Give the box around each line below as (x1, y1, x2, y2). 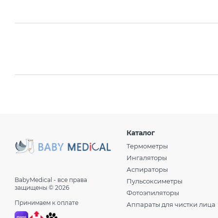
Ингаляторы (127, 154, 167, 162)
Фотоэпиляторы (127, 189, 179, 197)
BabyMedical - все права (15, 176, 87, 183)
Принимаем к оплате (15, 199, 78, 206)
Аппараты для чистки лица (127, 200, 216, 208)
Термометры (127, 142, 168, 150)
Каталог (127, 128, 155, 137)
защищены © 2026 (15, 184, 69, 191)
